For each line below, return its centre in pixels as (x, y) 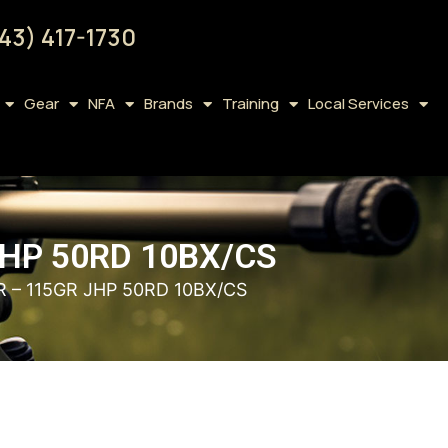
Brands (168, 103)
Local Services (358, 103)
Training (250, 103)
